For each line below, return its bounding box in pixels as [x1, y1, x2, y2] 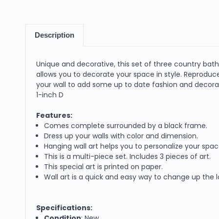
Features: [36, 110, 72, 120]
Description [34, 31, 74, 39]
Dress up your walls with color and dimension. [44, 131, 198, 141]
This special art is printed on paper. [44, 161, 163, 172]
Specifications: [36, 202, 92, 213]
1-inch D [36, 89, 64, 100]
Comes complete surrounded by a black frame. [44, 120, 208, 131]
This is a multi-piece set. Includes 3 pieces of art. [44, 151, 211, 161]
